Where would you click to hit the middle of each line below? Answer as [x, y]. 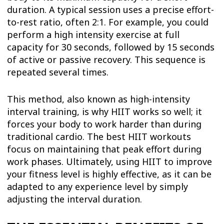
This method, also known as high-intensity [99, 99]
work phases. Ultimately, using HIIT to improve [110, 161]
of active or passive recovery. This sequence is [106, 60]
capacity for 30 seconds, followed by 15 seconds [111, 47]
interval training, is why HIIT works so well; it [105, 111]
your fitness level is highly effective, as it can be [109, 174]
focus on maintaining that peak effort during [104, 149]
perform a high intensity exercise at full [93, 35]
